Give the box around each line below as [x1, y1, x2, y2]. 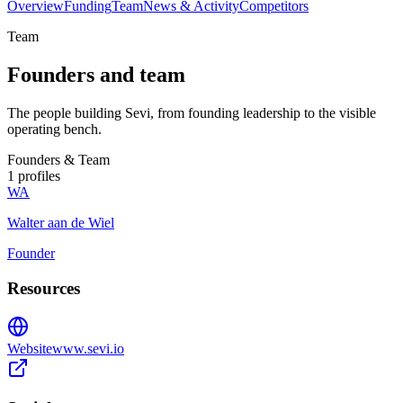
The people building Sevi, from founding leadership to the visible [7, 105, 376, 121]
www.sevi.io [52, 340, 124, 356]
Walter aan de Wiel [7, 215, 114, 231]
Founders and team [7, 63, 185, 87]
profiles [14, 168, 60, 184]
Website [7, 340, 52, 356]
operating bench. [7, 121, 102, 138]
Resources [7, 278, 80, 298]
